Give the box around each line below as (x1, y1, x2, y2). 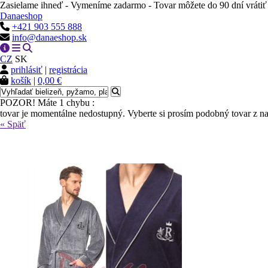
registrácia (49, 65, 87, 75)
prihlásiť (11, 65, 42, 75)
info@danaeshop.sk (12, 32, 87, 42)
